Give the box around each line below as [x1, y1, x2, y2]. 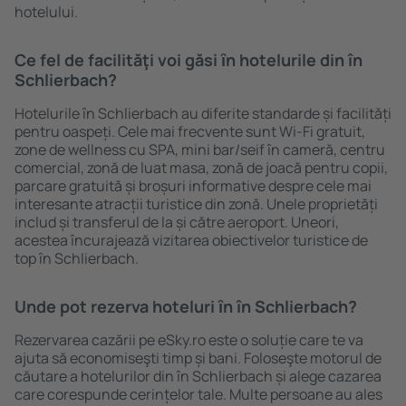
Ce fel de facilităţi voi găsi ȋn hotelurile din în [14, 49, 362, 71]
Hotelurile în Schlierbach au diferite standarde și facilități [14, 103, 391, 123]
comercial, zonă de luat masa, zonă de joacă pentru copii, [14, 158, 388, 178]
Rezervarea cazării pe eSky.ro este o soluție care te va [14, 330, 363, 350]
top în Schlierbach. [14, 248, 139, 268]
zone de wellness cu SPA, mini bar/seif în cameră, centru [14, 140, 385, 159]
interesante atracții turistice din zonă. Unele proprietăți [14, 194, 378, 214]
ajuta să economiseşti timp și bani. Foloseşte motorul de [14, 348, 382, 368]
